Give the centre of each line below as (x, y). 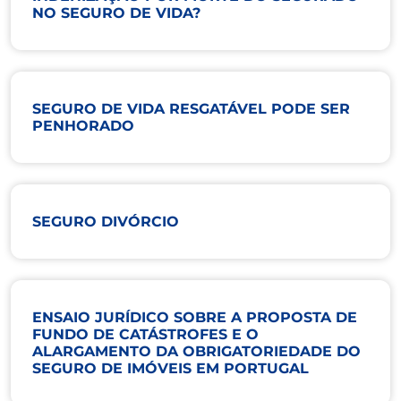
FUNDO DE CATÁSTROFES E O (145, 334)
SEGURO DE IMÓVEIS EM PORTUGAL (171, 368)
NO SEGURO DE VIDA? (116, 13)
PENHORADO (83, 125)
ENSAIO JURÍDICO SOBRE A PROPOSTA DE (195, 317)
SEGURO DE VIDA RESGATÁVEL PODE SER (191, 108)
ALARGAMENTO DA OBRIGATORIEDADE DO (196, 351)
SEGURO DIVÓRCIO (106, 221)
